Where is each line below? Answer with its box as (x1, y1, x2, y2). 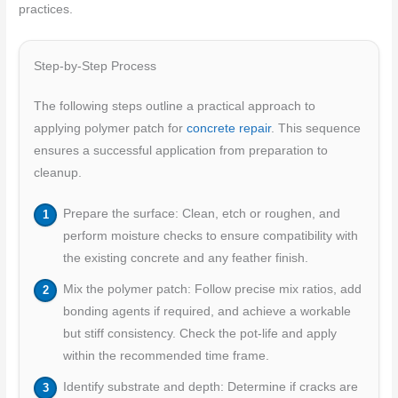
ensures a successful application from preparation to (34, 143, 329, 157)
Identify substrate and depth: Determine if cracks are (62, 380, 358, 394)
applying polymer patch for (34, 121, 187, 135)
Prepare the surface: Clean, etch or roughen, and (62, 207, 340, 221)
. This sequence (271, 121, 362, 135)
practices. (19, 2, 74, 16)
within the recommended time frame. (62, 349, 269, 363)
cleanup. (34, 165, 83, 179)
